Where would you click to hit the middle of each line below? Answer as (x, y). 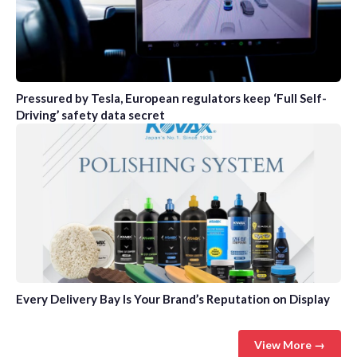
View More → (290, 345)
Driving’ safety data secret (90, 115)
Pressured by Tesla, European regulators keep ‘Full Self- (171, 98)
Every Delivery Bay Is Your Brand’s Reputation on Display (173, 299)
